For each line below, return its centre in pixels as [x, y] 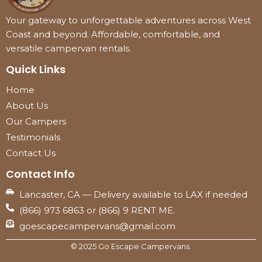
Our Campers [36, 122]
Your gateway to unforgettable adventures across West [128, 20]
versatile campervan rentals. [68, 49]
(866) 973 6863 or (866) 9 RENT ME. [97, 211]
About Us [27, 106]
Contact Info [40, 174]
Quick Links [36, 70]
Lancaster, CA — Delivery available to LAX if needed [133, 195]
